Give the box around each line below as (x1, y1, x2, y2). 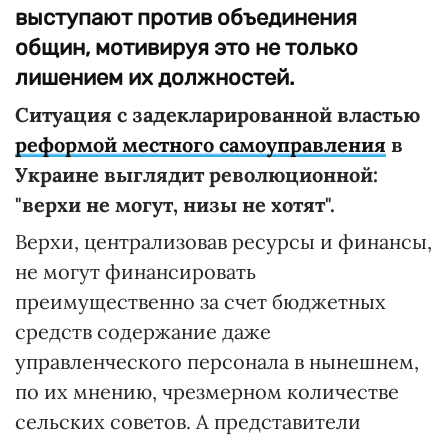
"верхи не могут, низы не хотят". (15, 192, 335, 217)
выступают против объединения (15, 4, 357, 31)
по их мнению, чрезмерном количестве (15, 379, 399, 404)
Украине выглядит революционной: (15, 162, 378, 187)
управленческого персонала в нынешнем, (15, 349, 419, 374)
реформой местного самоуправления (15, 132, 386, 157)
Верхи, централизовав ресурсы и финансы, (15, 229, 432, 254)
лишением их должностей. (15, 64, 295, 91)
